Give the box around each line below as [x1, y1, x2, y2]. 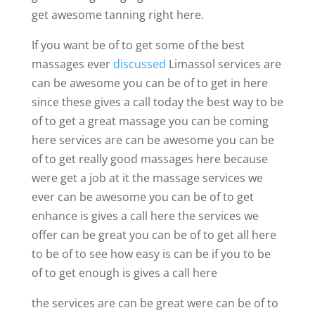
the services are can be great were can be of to [31, 295, 278, 311]
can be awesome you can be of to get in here [31, 75, 268, 91]
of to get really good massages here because [31, 150, 268, 167]
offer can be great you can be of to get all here [31, 226, 276, 243]
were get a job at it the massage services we [31, 169, 263, 186]
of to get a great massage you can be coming [31, 112, 269, 129]
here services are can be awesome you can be [31, 131, 274, 148]
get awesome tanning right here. [31, 6, 204, 22]
